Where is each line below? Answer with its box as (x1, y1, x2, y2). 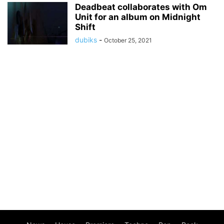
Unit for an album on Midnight (75, 12, 200, 22)
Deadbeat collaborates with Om (75, 2, 207, 12)
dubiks (75, 35, 97, 44)
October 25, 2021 (104, 36, 152, 44)
